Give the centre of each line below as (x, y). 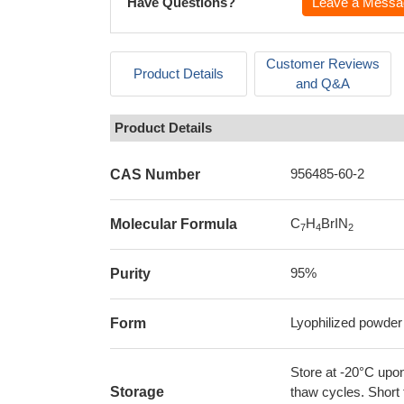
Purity (130, 274)
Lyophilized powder (346, 322)
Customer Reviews (323, 64)
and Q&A (323, 83)
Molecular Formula (174, 224)
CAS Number (155, 174)
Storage (137, 392)
